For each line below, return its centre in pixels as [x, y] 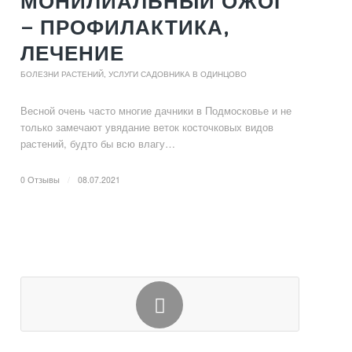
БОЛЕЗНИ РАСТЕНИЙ [62, 74]
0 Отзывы [40, 180]
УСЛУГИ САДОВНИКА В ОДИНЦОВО [178, 74]
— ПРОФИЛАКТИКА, [125, 27]
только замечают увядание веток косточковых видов [147, 127]
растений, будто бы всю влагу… [98, 143]
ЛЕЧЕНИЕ [73, 53]
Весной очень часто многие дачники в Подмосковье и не [156, 110]
